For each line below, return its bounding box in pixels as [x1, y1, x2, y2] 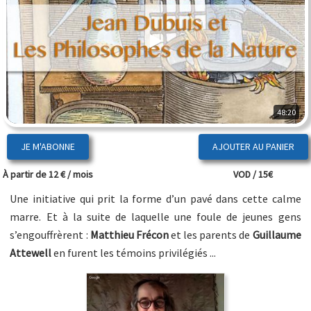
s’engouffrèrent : [10, 228, 90, 242]
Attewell [10, 246, 52, 260]
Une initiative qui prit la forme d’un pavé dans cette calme [10, 192, 301, 206]
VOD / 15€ [233, 168, 274, 181]
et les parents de [168, 228, 253, 242]
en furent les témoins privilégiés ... [51, 246, 217, 260]
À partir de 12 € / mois [3, 168, 94, 181]
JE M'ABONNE [21, 140, 76, 153]
